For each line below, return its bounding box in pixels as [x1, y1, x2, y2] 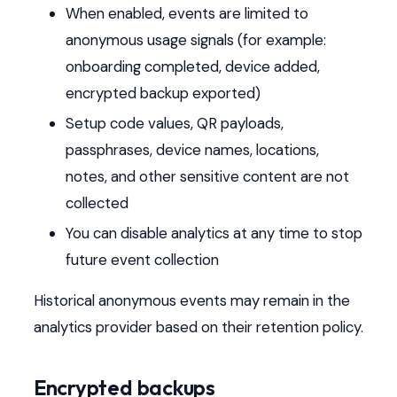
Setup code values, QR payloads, [65, 113, 284, 134]
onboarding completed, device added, [65, 57, 320, 77]
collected [65, 193, 128, 214]
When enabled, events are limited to [65, 4, 308, 24]
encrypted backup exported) [65, 83, 261, 104]
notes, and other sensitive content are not [65, 167, 349, 187]
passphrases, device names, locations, [65, 140, 319, 160]
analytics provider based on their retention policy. [33, 317, 363, 338]
